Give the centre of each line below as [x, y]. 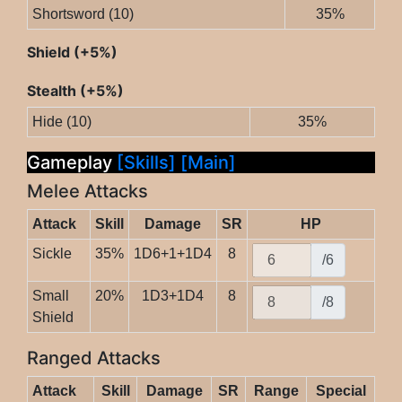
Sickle [52, 254]
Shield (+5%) [72, 52]
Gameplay [72, 163]
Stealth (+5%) [75, 91]
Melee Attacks [87, 192]
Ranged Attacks [94, 358]
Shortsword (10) [83, 14]
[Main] [208, 163]
